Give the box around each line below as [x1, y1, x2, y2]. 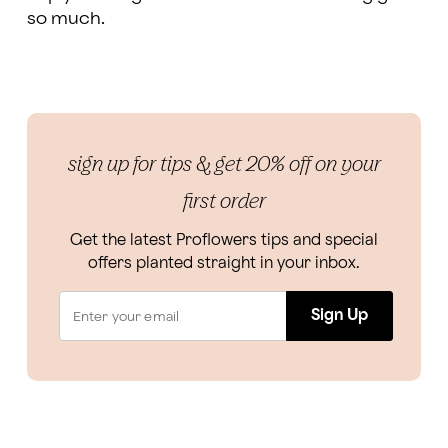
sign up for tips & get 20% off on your [67, 150, 381, 176]
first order [182, 187, 266, 213]
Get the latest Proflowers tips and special [70, 232, 378, 248]
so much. [26, 9, 105, 27]
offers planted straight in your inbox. [88, 255, 360, 271]
